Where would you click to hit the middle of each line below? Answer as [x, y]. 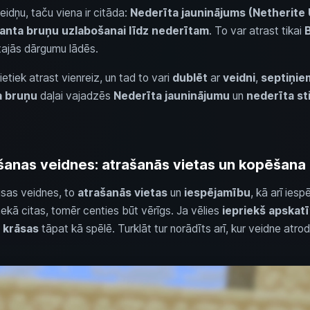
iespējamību [217, 192]
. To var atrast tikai [256, 30]
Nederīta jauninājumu [171, 95]
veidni [239, 77]
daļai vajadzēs [75, 95]
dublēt [190, 77]
